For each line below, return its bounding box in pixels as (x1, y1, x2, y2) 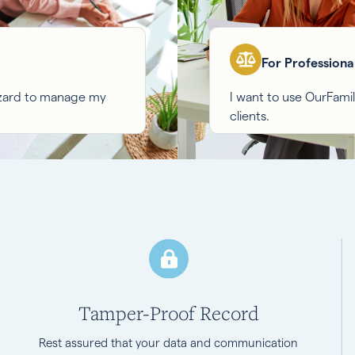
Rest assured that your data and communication (39, 336, 299, 349)
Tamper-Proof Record (78, 300, 259, 326)
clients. (230, 109, 269, 123)
